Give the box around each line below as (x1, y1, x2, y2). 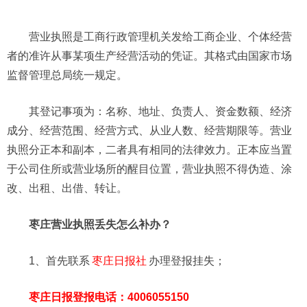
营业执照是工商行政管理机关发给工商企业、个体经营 (29, 30, 292, 42)
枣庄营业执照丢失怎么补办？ (29, 218, 171, 230)
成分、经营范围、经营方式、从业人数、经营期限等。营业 (7, 124, 292, 136)
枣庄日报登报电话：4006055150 (29, 291, 189, 303)
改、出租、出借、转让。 (7, 182, 127, 194)
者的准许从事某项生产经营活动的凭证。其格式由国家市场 (7, 49, 292, 62)
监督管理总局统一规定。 (7, 69, 127, 81)
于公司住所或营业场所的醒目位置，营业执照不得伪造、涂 (7, 162, 292, 175)
